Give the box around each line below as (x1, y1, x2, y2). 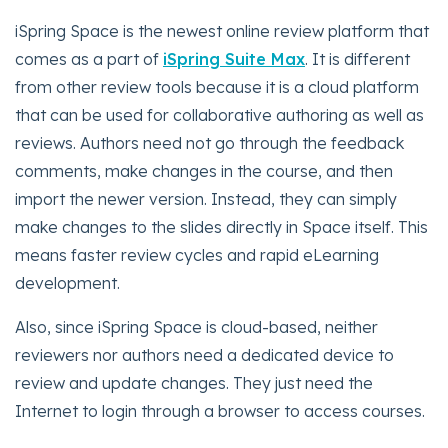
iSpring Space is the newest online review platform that (15, 20, 429, 41)
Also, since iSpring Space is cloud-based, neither (15, 316, 378, 337)
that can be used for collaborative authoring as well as (15, 104, 424, 125)
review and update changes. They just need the (15, 372, 373, 393)
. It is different (305, 48, 410, 69)
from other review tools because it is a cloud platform (15, 76, 419, 97)
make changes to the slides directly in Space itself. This (15, 216, 428, 237)
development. (15, 272, 120, 293)
